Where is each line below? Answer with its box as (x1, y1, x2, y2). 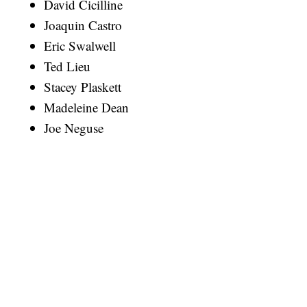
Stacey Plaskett (44, 78, 122, 96)
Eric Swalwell (44, 37, 116, 55)
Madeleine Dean (44, 99, 130, 116)
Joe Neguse (44, 119, 104, 137)
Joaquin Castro (44, 16, 123, 34)
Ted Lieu (44, 58, 91, 75)
